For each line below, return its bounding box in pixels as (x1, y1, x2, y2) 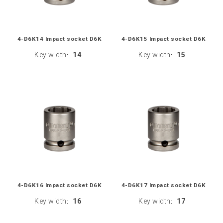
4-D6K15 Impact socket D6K (121, 35, 206, 42)
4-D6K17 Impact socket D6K (121, 182, 206, 189)
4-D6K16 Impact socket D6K (17, 182, 102, 189)
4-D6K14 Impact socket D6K (17, 35, 102, 42)
